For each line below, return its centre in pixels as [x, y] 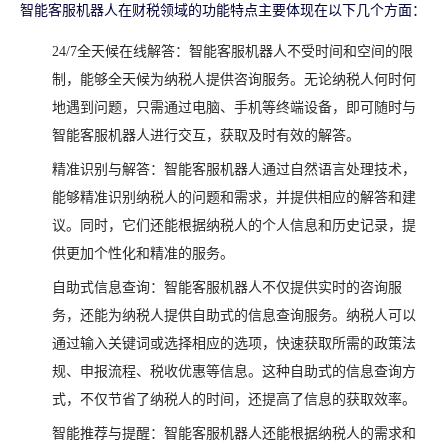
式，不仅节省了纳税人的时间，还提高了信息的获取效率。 [234, 400]
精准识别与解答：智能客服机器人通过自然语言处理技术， [234, 170]
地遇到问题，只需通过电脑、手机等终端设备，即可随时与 [234, 108]
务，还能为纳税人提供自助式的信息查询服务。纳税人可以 [234, 316]
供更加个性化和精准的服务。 [143, 254]
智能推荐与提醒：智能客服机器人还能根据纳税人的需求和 [234, 434]
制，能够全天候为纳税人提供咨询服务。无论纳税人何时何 [234, 80]
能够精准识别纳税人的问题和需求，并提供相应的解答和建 [234, 198]
